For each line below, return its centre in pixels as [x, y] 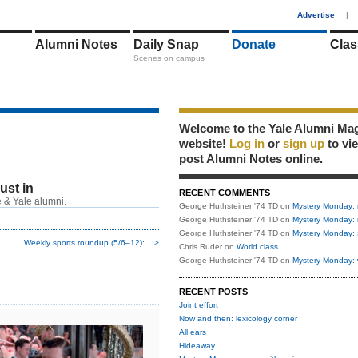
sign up [304, 143]
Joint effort [199, 305]
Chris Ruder [201, 247]
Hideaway [197, 346]
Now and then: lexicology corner [238, 318]
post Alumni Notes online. [251, 159]
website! [204, 143]
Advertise [316, 15]
